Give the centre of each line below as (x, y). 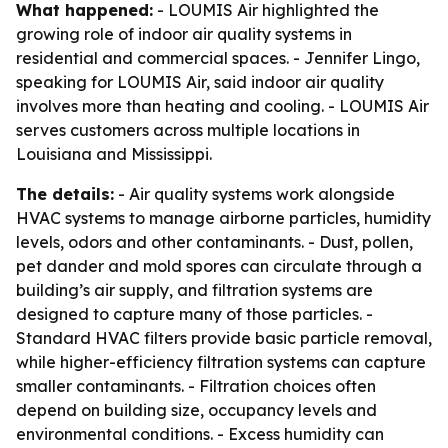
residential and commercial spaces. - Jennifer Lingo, (218, 58)
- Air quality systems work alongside (254, 194)
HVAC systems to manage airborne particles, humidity (223, 218)
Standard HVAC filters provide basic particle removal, (224, 338)
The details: (65, 194)
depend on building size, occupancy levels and (196, 410)
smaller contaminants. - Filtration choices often (196, 386)
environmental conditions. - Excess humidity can (200, 434)
